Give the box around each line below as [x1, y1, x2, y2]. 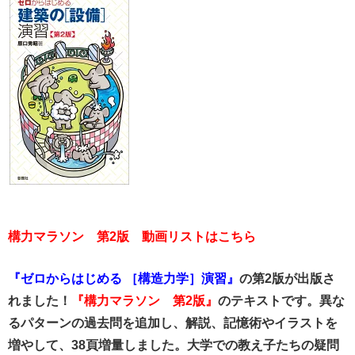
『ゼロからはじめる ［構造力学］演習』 [8, 271, 239, 285]
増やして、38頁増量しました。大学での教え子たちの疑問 [8, 338, 339, 352]
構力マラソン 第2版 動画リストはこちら [8, 229, 256, 243]
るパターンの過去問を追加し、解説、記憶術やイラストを [8, 315, 338, 330]
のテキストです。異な [218, 293, 345, 307]
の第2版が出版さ [239, 271, 335, 285]
